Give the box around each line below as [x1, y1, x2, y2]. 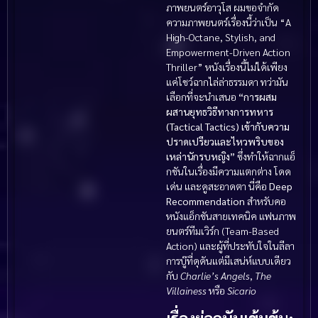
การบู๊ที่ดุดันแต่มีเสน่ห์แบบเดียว [166, 254, 291, 268]
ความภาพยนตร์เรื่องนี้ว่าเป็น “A [166, 16, 291, 29]
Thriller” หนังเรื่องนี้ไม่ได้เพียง [166, 60, 287, 74]
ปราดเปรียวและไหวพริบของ [166, 135, 284, 148]
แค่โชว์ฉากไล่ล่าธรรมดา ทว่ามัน [166, 75, 288, 89]
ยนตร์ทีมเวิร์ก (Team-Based [166, 224, 279, 238]
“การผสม [238, 90, 277, 104]
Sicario [227, 284, 256, 297]
